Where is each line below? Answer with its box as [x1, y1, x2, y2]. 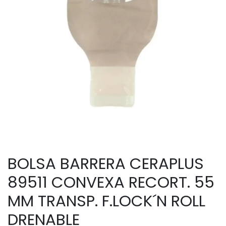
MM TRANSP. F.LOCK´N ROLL [8, 190, 205, 212]
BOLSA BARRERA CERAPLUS [8, 152, 204, 175]
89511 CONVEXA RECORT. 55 [8, 171, 214, 193]
